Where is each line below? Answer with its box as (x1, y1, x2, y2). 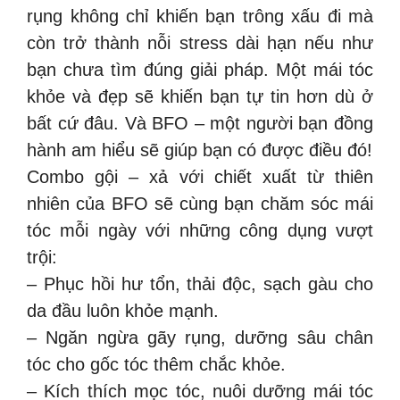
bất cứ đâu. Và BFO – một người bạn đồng (27, 113, 373, 133)
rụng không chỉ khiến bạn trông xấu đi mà (27, 6, 373, 26)
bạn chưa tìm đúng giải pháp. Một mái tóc (27, 60, 373, 79)
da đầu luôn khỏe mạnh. (27, 301, 219, 321)
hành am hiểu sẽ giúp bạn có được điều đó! (27, 140, 372, 160)
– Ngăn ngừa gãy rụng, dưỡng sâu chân (27, 328, 373, 347)
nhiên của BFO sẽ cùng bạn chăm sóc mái (27, 194, 373, 213)
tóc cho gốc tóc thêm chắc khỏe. (27, 354, 286, 374)
